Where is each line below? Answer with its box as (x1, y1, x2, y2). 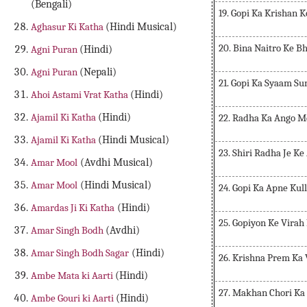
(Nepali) (79, 66, 117, 79)
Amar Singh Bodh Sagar (31, 247, 130, 260)
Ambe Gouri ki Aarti (31, 292, 116, 305)
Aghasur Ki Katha (31, 21, 106, 34)
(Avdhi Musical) (77, 156, 153, 169)
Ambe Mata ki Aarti (31, 269, 116, 282)
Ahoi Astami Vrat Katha (31, 88, 131, 101)
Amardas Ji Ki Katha (31, 201, 115, 214)
